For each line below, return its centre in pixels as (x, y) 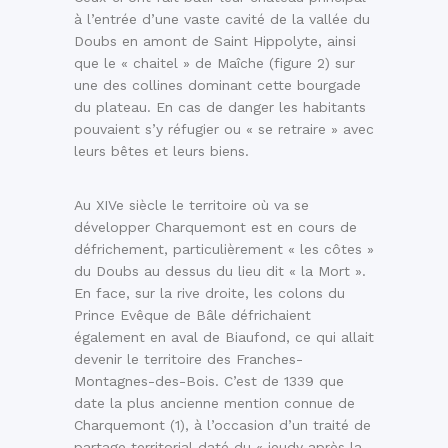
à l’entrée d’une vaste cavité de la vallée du (222, 18)
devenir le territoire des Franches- (188, 358)
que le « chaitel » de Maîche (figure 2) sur (214, 62)
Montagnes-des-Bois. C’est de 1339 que (209, 380)
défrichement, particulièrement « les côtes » (224, 248)
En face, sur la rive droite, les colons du (209, 292)
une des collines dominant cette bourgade (217, 84)
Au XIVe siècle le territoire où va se (191, 204)
